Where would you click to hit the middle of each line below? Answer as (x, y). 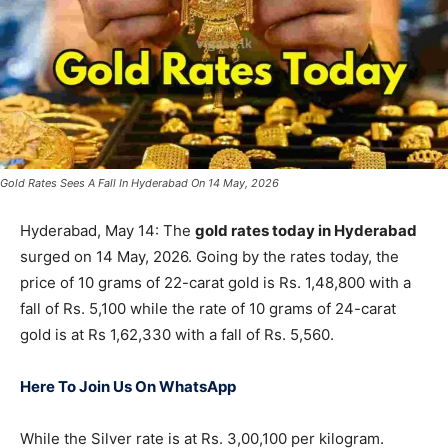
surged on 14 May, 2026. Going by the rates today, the (209, 257)
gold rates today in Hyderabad (306, 231)
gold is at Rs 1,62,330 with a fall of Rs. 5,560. (177, 335)
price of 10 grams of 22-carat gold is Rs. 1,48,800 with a (215, 283)
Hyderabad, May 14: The (107, 231)
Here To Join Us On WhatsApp (128, 387)
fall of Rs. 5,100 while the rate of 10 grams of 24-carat (208, 309)
